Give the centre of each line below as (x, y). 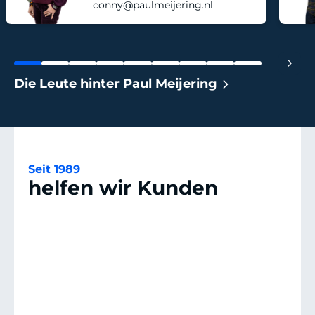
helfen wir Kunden (123, 188)
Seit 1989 (54, 169)
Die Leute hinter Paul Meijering (116, 84)
